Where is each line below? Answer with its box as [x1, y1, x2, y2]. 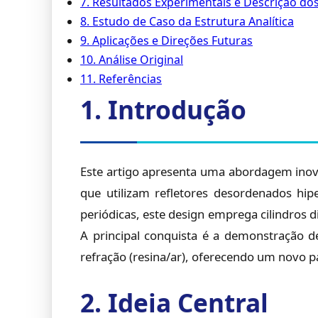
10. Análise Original [80, 52, 183, 67]
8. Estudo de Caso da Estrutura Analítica [80, 13, 294, 29]
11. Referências [80, 71, 162, 87]
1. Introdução [80, 92, 246, 126]
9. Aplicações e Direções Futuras [80, 33, 253, 48]
